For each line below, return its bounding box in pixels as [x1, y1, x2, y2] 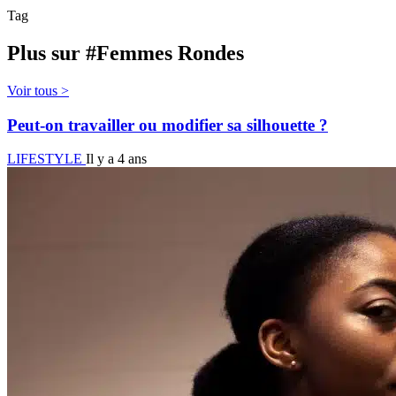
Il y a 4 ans [86, 151, 147, 167]
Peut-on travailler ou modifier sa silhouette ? [7, 115, 328, 134]
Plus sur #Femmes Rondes [7, 42, 244, 65]
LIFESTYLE [7, 151, 86, 167]
